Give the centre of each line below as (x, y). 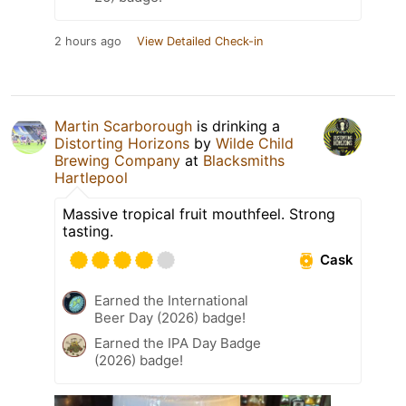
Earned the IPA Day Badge (178, 343)
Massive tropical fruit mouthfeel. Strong (199, 213)
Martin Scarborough (123, 126)
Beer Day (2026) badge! (170, 317)
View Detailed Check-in (200, 41)
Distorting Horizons (122, 143)
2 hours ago (88, 41)
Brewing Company (117, 160)
